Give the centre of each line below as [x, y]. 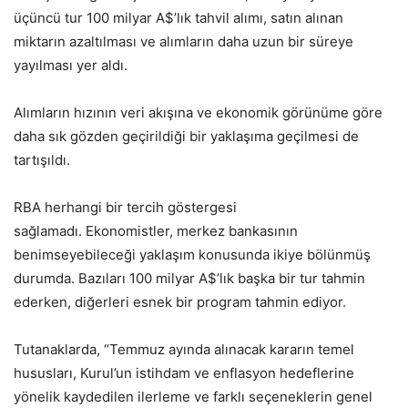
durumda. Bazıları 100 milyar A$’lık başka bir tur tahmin [189, 278]
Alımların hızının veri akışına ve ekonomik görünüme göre [198, 112]
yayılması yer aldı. [71, 65]
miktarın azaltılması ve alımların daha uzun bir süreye [184, 41]
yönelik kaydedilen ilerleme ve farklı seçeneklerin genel [193, 396]
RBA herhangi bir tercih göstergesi [125, 207]
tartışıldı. [42, 159]
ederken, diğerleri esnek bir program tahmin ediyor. [180, 301]
